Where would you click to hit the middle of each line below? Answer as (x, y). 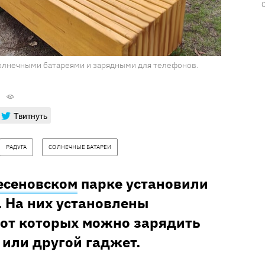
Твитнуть (30, 116)
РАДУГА (16, 147)
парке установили (143, 184)
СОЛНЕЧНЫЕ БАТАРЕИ (80, 147)
